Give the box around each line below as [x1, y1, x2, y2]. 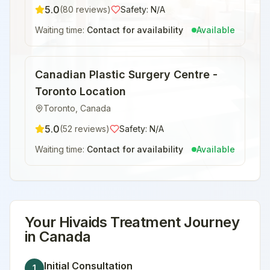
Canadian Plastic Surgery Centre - [35, 68, 218, 81]
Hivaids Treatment [59, 213, 181, 231]
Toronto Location [35, 85, 126, 98]
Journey [180, 213, 240, 231]
